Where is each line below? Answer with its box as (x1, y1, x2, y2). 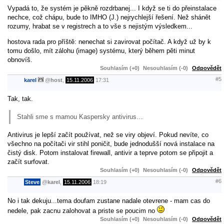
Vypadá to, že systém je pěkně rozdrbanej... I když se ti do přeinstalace (7, 4, 216, 12)
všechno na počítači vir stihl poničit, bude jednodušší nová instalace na (7, 139, 214, 147)
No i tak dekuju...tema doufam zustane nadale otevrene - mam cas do (7, 196, 210, 204)
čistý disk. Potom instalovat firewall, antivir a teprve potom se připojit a (7, 148, 213, 156)
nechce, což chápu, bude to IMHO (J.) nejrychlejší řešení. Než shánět (7, 13, 210, 21)
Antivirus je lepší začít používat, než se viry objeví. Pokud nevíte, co (7, 130, 208, 138)
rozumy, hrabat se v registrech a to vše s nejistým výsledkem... (7, 22, 192, 30)
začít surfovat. (7, 157, 49, 165)
